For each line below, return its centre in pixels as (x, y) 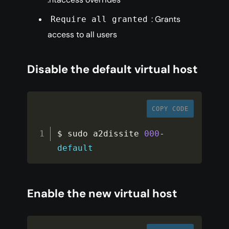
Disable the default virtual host (112, 70)
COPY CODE (170, 109)
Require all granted (99, 19)
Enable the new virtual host (102, 194)
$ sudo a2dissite (101, 134)
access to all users (82, 35)
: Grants (166, 19)
